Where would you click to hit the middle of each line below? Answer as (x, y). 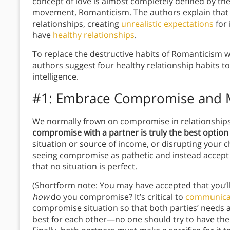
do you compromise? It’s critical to (118, 197)
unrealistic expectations (167, 24)
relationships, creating (77, 24)
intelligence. (56, 77)
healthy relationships (94, 35)
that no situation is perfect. (86, 167)
